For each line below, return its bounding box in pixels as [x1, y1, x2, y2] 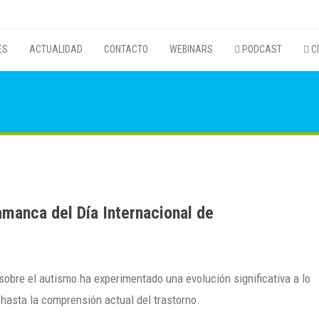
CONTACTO [104, 43, 148, 55]
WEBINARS [169, 43, 213, 55]
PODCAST [240, 43, 282, 55]
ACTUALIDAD [29, 43, 83, 55]
